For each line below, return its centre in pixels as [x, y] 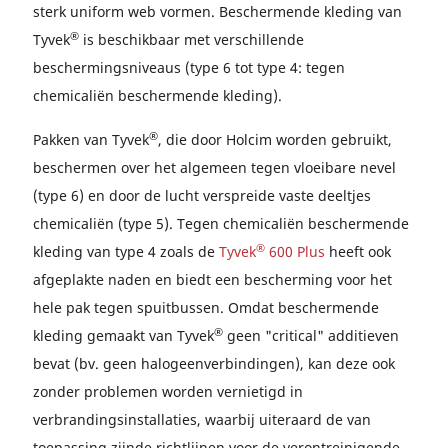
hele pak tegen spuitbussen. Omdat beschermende [206, 307]
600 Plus [295, 251]
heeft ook [358, 251]
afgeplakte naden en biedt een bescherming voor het [212, 279]
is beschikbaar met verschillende [191, 39]
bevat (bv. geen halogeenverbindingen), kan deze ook [214, 363]
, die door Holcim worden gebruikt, [275, 139]
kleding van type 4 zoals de [126, 251]
